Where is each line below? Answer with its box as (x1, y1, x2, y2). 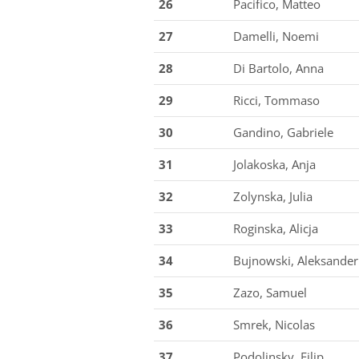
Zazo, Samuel (233, 284, 307, 301)
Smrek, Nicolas (233, 317, 315, 333)
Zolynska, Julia (233, 188, 313, 204)
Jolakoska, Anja (233, 156, 316, 172)
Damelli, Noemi (233, 28, 319, 44)
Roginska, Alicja (233, 220, 318, 236)
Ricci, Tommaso (233, 92, 320, 108)
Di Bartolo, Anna (233, 60, 324, 76)
